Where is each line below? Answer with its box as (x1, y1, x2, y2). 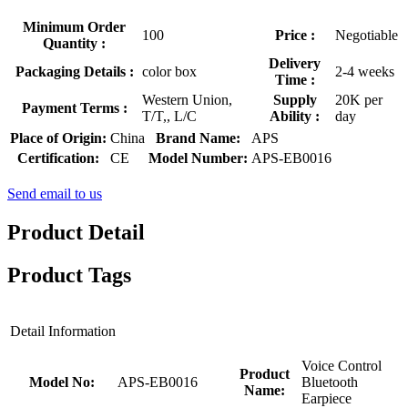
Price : (274, 27, 315, 44)
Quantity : (43, 36, 106, 52)
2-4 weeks (335, 64, 394, 80)
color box (142, 64, 197, 80)
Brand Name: (156, 130, 240, 147)
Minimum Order (23, 19, 126, 36)
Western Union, (142, 92, 232, 108)
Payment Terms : (21, 100, 127, 117)
